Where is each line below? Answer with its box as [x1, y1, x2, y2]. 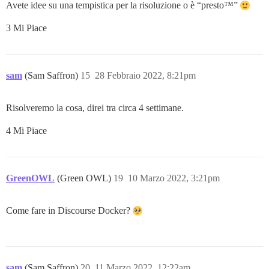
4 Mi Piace [6, 125, 47, 136]
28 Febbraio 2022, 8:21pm [95, 70, 196, 81]
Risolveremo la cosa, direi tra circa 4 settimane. [6, 103, 184, 113]
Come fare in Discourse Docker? [6, 205, 133, 216]
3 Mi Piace [6, 23, 47, 34]
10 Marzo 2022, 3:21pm [128, 173, 220, 184]
